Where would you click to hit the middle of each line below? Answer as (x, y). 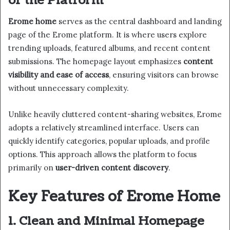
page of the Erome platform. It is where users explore (108, 34)
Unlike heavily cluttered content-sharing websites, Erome (115, 114)
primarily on (32, 167)
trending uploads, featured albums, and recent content (109, 48)
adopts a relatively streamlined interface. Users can (104, 127)
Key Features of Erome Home (114, 196)
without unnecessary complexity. (69, 88)
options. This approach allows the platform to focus (102, 154)
